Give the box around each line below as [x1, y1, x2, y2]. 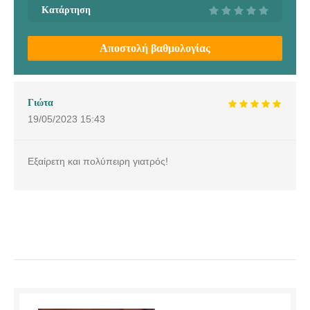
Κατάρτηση [42, 3, 91, 15]
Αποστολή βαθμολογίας [100, 41, 210, 55]
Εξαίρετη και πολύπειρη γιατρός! [28, 155, 168, 167]
